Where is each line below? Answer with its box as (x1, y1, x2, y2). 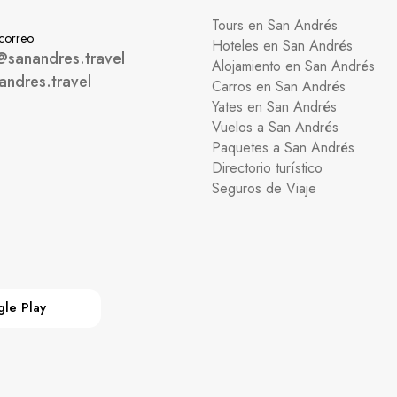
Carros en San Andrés (212, 75, 346, 97)
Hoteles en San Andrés (212, 35, 353, 56)
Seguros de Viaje (212, 177, 316, 198)
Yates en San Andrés (212, 96, 337, 117)
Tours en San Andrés (212, 14, 338, 35)
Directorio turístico (212, 157, 323, 178)
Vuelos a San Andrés (212, 116, 339, 137)
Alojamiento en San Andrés (212, 55, 375, 76)
